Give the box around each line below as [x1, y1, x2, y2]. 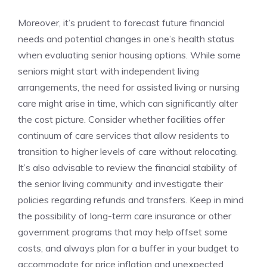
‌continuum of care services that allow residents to [18, 129, 229, 142]
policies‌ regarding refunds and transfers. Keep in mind [18, 194, 244, 206]
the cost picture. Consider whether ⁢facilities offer [18, 113, 225, 126]
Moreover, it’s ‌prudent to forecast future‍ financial [18, 17, 225, 29]
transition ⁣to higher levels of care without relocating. [18, 145, 238, 158]
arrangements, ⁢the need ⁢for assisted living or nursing [18, 81, 240, 94]
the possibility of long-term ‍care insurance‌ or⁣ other [18, 210, 231, 222]
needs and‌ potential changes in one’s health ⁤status [18, 33, 234, 45]
